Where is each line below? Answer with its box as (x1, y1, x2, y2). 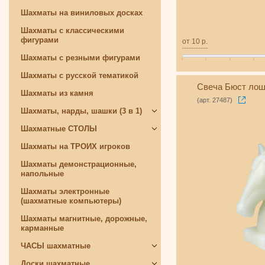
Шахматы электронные (21, 187, 109, 196)
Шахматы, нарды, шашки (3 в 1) (21, 106, 142, 115)
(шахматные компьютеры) (21, 196, 121, 205)
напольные (21, 169, 64, 178)
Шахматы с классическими (21, 26, 124, 35)
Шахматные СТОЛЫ (21, 124, 97, 133)
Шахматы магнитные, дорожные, (21, 214, 147, 223)
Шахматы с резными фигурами (21, 53, 140, 62)
